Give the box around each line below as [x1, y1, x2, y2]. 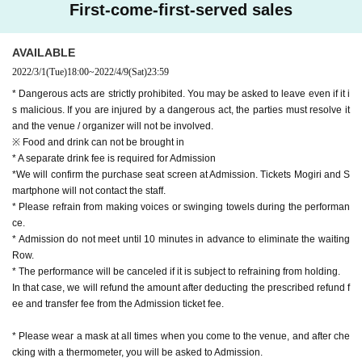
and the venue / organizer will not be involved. [12, 120, 213, 132]
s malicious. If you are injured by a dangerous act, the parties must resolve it [12, 103, 350, 116]
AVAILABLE [12, 45, 75, 59]
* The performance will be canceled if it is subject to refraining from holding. [12, 265, 340, 277]
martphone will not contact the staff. [12, 184, 166, 196]
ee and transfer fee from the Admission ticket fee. [12, 297, 224, 309]
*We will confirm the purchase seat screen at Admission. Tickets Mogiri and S [12, 168, 350, 180]
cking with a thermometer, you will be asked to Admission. [12, 346, 263, 358]
